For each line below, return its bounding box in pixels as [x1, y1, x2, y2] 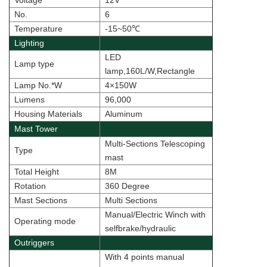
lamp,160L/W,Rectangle [105, 66, 195, 76]
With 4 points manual [105, 252, 184, 262]
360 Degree [105, 181, 150, 191]
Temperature [14, 24, 63, 34]
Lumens [14, 95, 45, 105]
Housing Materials [14, 109, 82, 119]
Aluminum [105, 109, 142, 119]
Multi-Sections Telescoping [105, 139, 205, 149]
